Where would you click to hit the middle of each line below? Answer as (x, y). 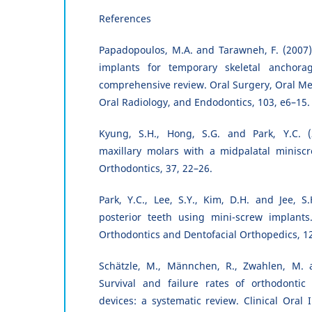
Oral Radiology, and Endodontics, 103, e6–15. (204, 102)
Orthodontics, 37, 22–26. (156, 169)
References (125, 19)
